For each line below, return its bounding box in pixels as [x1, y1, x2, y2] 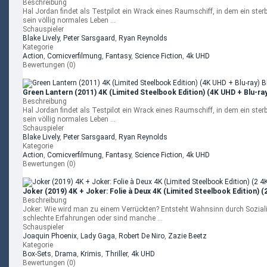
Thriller [105, 250, 128, 258]
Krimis [80, 250, 101, 258]
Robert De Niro [119, 232, 164, 240]
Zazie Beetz [168, 232, 207, 240]
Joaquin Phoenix [23, 232, 77, 240]
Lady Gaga [80, 232, 115, 240]
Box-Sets [23, 250, 51, 258]
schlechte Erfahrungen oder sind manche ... [23, 214, 163, 222]
